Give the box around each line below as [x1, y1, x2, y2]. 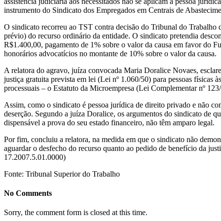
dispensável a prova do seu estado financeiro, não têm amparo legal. [4, 118, 215, 127]
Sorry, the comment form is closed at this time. [4, 208, 147, 217]
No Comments [4, 189, 52, 198]
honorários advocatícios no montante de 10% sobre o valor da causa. [4, 49, 217, 58]
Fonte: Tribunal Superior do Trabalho [4, 169, 120, 178]
